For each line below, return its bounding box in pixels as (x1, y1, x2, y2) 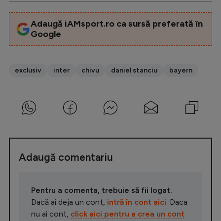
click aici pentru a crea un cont (71, 209, 184, 219)
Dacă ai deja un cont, (31, 197, 107, 207)
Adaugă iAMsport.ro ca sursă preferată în (30, 18, 203, 30)
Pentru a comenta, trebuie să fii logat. (31, 185, 172, 195)
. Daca (166, 197, 187, 207)
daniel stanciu (111, 66, 157, 75)
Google (30, 29, 61, 40)
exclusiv (15, 66, 41, 75)
